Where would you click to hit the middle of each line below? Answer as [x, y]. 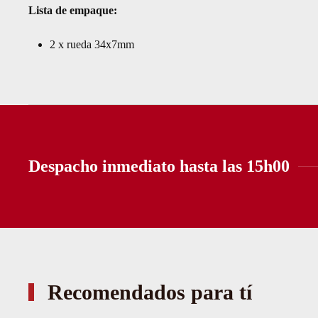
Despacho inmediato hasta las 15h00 [159, 166]
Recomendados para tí [147, 292]
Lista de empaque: [73, 10]
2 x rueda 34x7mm [92, 44]
